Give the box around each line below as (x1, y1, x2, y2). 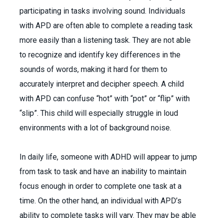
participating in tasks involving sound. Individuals (19, 6, 185, 16)
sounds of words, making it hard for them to (19, 65, 167, 74)
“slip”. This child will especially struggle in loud (19, 109, 178, 118)
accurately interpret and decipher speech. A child (19, 79, 184, 89)
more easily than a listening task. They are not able (19, 36, 191, 45)
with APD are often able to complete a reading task (19, 21, 193, 30)
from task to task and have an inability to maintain (19, 167, 186, 176)
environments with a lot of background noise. (19, 123, 171, 132)
